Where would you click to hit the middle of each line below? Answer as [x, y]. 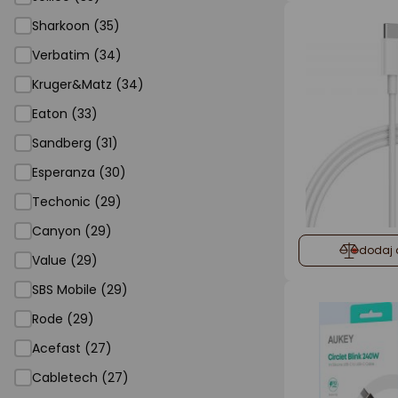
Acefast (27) [72, 348]
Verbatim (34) [77, 55]
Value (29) [65, 260]
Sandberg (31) [75, 143]
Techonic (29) [77, 202]
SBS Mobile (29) [80, 290]
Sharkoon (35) [76, 26]
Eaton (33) [65, 114]
